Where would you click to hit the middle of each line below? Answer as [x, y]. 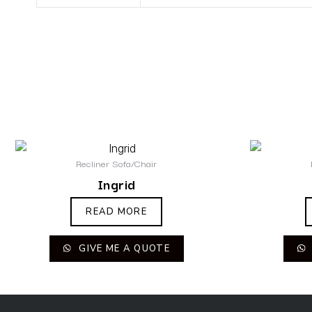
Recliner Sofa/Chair [117, 164]
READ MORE [117, 212]
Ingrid [116, 184]
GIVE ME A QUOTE [123, 249]
